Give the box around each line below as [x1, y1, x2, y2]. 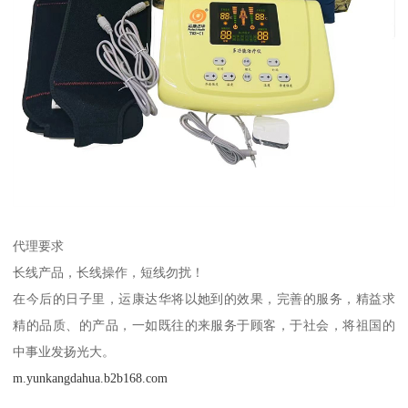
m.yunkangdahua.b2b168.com [13, 370, 168, 385]
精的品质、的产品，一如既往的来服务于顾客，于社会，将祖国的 [13, 317, 395, 332]
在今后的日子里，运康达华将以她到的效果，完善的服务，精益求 [13, 291, 395, 306]
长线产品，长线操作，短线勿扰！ [13, 264, 205, 280]
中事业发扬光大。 [13, 343, 116, 359]
